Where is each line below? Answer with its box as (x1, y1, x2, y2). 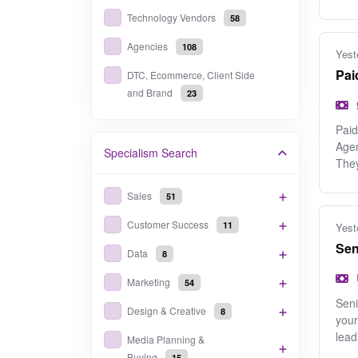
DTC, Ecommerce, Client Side (127, 68, 255, 82)
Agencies (127, 39, 168, 53)
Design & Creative (127, 304, 206, 317)
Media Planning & (127, 332, 205, 346)
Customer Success (127, 217, 209, 231)
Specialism (104, 145, 158, 161)
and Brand (127, 86, 173, 99)
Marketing (127, 275, 170, 288)
